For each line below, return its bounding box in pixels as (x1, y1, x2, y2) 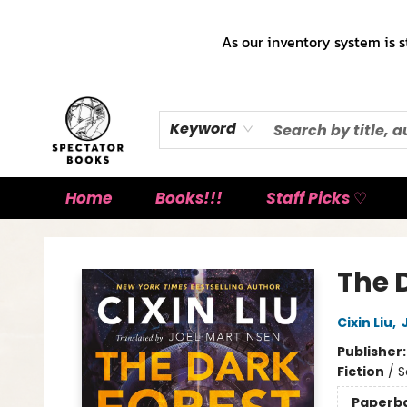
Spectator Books (14, 227, 117, 245)
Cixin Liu (336, 313, 392, 332)
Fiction (336, 362, 384, 381)
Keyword (169, 118, 236, 139)
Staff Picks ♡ (266, 187, 367, 209)
